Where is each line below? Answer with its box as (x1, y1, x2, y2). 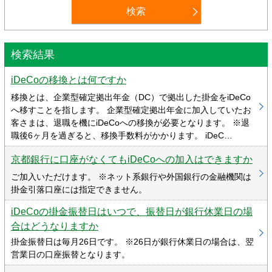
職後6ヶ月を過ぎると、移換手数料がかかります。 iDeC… (11, 131, 233, 140)
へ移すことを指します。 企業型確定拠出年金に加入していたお (11, 105, 251, 115)
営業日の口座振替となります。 (11, 250, 130, 259)
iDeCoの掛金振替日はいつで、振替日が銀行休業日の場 (11, 206, 253, 217)
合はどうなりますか (11, 221, 98, 231)
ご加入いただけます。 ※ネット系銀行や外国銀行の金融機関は (11, 172, 251, 182)
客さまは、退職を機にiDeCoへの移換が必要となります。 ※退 (11, 118, 250, 127)
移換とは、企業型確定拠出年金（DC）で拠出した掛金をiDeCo (11, 92, 251, 102)
